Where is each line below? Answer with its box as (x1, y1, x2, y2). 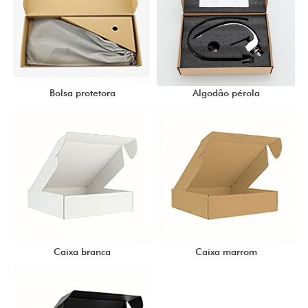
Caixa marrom (195, 245, 257, 257)
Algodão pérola (192, 87, 260, 98)
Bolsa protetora (49, 87, 115, 98)
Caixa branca (54, 245, 111, 257)
